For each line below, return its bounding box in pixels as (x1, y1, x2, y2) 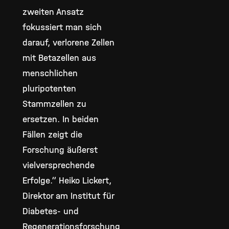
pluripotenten (22, 83, 76, 94)
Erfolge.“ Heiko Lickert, (22, 175, 111, 186)
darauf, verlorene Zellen (22, 37, 114, 48)
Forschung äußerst (22, 144, 98, 155)
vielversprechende (22, 159, 95, 171)
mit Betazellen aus (22, 52, 96, 63)
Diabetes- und (22, 205, 79, 217)
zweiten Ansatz (22, 6, 84, 17)
